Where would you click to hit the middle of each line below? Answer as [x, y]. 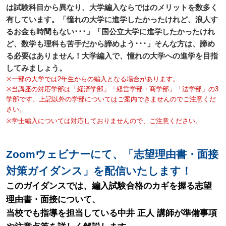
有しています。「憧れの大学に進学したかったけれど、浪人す [112, 19]
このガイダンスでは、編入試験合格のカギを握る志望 [109, 185]
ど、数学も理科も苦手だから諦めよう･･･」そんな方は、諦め [110, 43]
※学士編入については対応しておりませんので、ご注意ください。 [104, 121]
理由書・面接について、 [53, 199]
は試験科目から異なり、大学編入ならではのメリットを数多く [112, 7]
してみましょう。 [36, 68]
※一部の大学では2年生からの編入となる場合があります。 [93, 79]
